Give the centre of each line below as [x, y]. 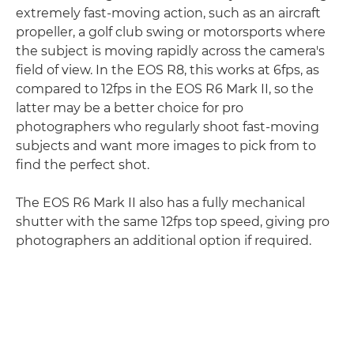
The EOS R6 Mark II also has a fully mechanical [160, 203]
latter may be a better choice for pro [130, 108]
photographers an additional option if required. [164, 241]
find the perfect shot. [83, 165]
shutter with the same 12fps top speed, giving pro [173, 222]
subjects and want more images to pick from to [166, 146]
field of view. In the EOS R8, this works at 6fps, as [168, 70]
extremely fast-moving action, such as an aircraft [168, 13]
